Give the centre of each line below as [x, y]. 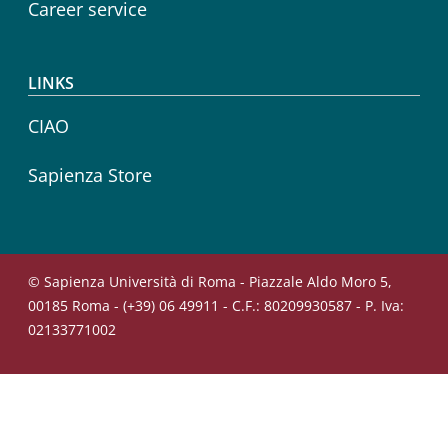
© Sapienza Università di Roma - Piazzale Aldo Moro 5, [210, 281]
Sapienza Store [90, 174]
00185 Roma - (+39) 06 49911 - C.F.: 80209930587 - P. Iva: [216, 305]
